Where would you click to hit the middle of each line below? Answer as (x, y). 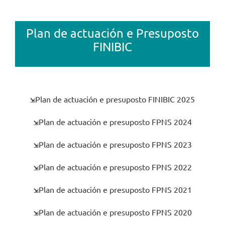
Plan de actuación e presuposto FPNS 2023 (115, 144)
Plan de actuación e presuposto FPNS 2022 (115, 166)
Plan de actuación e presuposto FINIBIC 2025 (115, 99)
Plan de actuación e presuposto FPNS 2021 (115, 189)
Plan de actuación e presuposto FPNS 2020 (115, 212)
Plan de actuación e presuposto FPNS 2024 (115, 121)
